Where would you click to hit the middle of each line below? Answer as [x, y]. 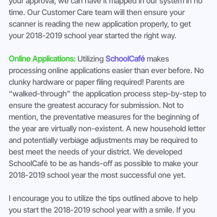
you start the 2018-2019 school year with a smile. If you [103, 210]
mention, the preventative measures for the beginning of [105, 117]
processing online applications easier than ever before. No [107, 70]
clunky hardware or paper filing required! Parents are [98, 82]
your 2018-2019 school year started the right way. [93, 36]
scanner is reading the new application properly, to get [101, 24]
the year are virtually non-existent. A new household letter [108, 129]
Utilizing [92, 59]
